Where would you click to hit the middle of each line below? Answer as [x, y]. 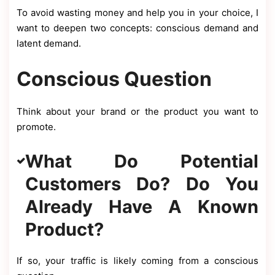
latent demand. [49, 43]
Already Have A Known [142, 206]
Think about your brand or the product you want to [137, 111]
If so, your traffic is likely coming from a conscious [137, 260]
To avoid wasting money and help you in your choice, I [137, 12]
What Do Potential [142, 161]
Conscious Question [114, 79]
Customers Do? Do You [142, 184]
